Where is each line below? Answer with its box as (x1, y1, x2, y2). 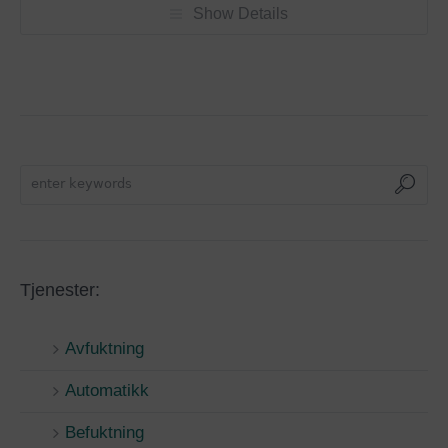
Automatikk (65, 381, 149, 401)
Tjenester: (20, 280, 100, 301)
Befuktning (65, 423, 144, 443)
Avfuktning (65, 339, 144, 359)
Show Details (193, 5, 289, 23)
